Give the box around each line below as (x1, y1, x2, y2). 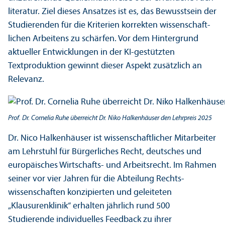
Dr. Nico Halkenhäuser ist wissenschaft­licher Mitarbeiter (8, 134, 216, 144)
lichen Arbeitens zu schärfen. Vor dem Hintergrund (8, 34, 198, 44)
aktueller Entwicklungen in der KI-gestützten (8, 48, 175, 58)
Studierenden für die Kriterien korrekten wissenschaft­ (8, 21, 210, 31)
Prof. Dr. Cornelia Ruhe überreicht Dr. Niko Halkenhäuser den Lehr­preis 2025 (8, 115, 212, 123)
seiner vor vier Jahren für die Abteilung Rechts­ (8, 174, 184, 184)
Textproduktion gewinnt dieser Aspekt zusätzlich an (8, 61, 202, 71)
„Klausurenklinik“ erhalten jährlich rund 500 (8, 201, 170, 211)
